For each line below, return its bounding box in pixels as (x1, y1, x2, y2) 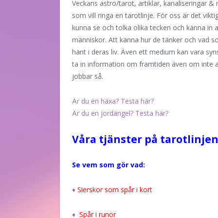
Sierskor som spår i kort (77, 184, 152, 194)
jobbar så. (72, 72, 103, 81)
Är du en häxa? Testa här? (72, 96, 154, 106)
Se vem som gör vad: (72, 160, 145, 169)
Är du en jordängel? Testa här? (72, 108, 168, 118)
